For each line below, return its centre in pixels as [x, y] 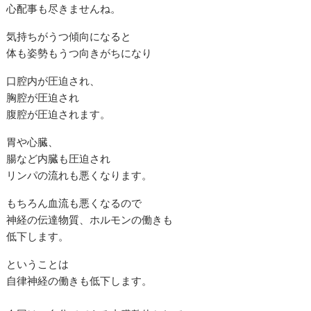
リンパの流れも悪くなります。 [79, 175]
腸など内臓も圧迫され [59, 158]
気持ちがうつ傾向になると [69, 36]
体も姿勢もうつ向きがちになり [79, 52]
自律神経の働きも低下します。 [79, 280]
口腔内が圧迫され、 [53, 80]
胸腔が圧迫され [43, 97]
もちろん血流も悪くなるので [74, 202]
